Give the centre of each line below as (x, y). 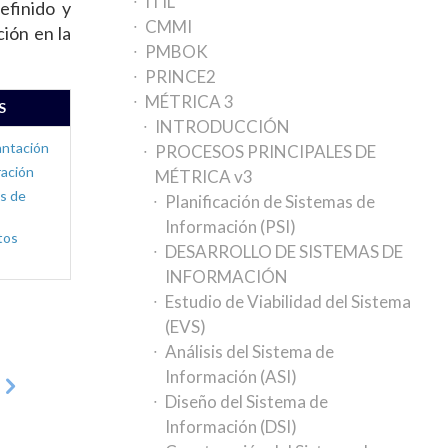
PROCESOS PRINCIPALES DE (266, 151)
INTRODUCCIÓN (223, 126)
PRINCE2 (181, 76)
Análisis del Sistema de (250, 351)
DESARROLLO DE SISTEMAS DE (284, 251)
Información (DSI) (231, 426)
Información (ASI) (231, 376)
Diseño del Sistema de (247, 401)
